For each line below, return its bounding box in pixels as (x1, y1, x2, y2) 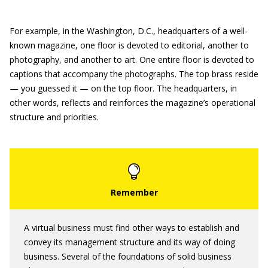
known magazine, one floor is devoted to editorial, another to (10, 39, 249, 51)
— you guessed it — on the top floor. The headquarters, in (10, 83, 237, 94)
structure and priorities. (10, 111, 99, 123)
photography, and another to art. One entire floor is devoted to (10, 54, 254, 65)
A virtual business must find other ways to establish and (24, 222, 239, 233)
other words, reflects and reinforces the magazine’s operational (10, 97, 255, 108)
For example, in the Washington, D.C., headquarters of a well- (10, 25, 248, 36)
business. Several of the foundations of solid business (24, 251, 232, 262)
